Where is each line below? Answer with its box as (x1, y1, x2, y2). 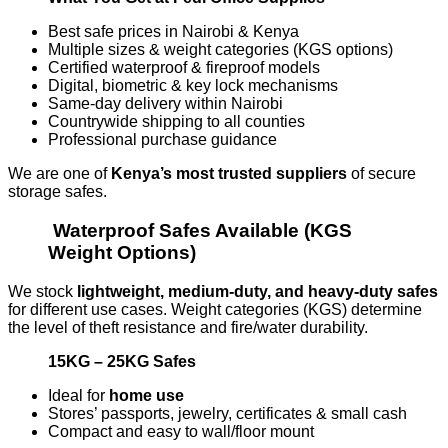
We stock (8, 282, 77, 300)
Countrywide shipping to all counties (48, 113, 305, 131)
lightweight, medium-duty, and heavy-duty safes (77, 282, 438, 300)
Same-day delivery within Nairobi (48, 95, 283, 113)
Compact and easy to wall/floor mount (48, 422, 314, 440)
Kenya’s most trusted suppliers (111, 165, 347, 183)
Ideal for (48, 386, 109, 404)
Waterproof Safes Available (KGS (53, 219, 352, 241)
